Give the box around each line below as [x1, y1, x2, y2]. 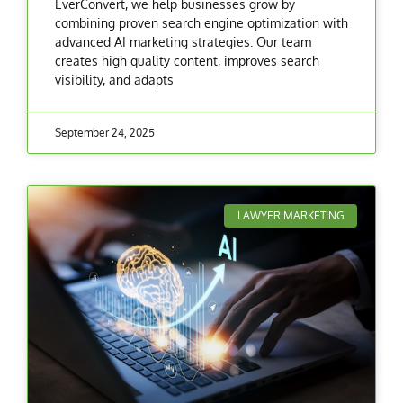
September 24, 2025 [55, 125, 155, 139]
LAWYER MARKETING [237, 208, 345, 222]
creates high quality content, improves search [55, 52, 319, 68]
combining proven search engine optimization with [55, 14, 348, 31]
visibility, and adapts [55, 71, 174, 87]
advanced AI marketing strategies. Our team [55, 33, 311, 49]
